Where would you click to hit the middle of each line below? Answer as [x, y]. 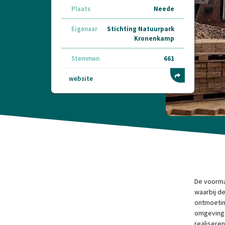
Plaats [81, 9]
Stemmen [85, 58]
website [81, 78]
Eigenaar [84, 29]
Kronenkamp [154, 38]
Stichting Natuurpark [141, 29]
